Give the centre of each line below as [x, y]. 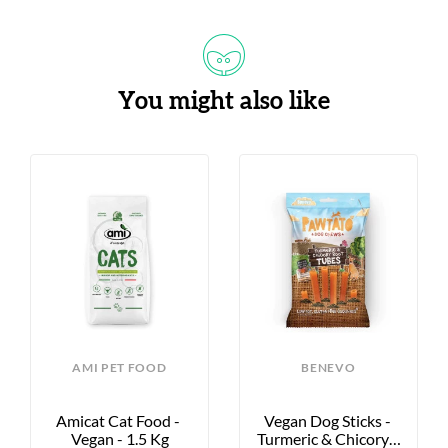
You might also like [224, 101]
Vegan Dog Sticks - [327, 420]
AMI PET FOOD [119, 367]
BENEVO [328, 367]
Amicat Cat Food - [118, 420]
